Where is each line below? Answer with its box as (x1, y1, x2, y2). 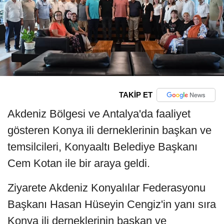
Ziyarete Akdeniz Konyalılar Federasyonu (7, 181, 205, 194)
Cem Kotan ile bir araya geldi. (7, 156, 150, 169)
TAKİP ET (118, 90, 152, 99)
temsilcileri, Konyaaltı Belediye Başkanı (7, 140, 197, 153)
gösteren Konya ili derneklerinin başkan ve (7, 123, 211, 136)
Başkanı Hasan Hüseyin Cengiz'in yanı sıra (7, 197, 216, 210)
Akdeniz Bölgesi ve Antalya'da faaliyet (7, 107, 190, 120)
